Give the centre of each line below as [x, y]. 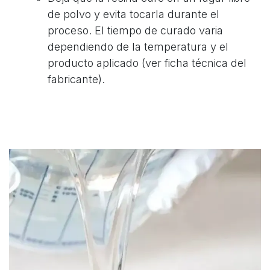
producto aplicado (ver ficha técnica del [147, 63]
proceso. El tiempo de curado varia [135, 30]
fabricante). [76, 79]
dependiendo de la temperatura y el [138, 46]
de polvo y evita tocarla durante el [133, 14]
